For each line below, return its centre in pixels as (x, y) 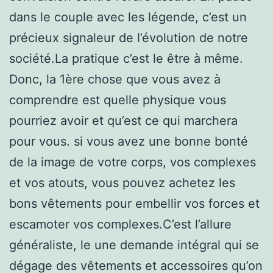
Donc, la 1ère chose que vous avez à (115, 79)
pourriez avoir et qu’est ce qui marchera (123, 120)
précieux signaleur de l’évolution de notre (129, 37)
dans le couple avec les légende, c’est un (128, 17)
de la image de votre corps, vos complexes (133, 162)
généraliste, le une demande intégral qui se (134, 245)
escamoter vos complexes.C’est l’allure (120, 224)
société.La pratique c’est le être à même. (126, 58)
